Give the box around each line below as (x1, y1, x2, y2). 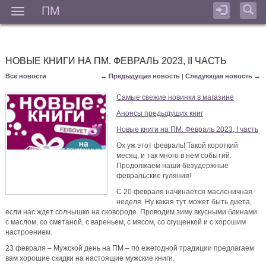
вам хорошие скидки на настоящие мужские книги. (5, 254, 175, 263)
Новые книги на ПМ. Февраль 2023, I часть (116, 125, 259, 134)
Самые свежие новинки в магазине (116, 93, 235, 102)
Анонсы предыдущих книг (116, 109, 204, 118)
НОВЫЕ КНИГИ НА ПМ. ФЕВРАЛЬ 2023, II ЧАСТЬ (5, 56, 227, 66)
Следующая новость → (185, 72, 261, 80)
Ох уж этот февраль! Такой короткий (116, 141, 239, 150)
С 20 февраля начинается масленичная (116, 188, 253, 197)
